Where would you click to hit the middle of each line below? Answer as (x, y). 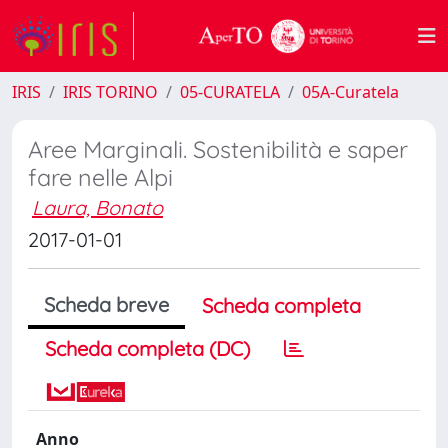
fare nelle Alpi (100, 177)
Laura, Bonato (97, 207)
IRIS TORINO (110, 92)
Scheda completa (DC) (147, 348)
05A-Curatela (350, 92)
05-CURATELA (230, 92)
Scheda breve (106, 304)
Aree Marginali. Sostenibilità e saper (218, 149)
